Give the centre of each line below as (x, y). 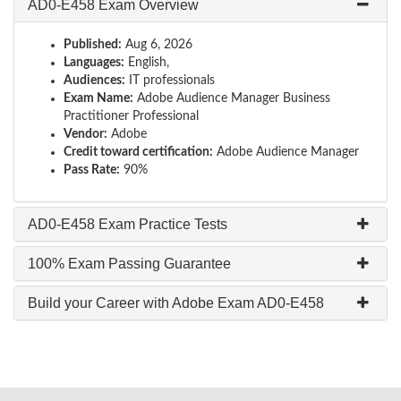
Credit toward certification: (138, 152)
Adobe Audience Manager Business (232, 98)
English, (147, 63)
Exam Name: (98, 98)
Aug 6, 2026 (157, 45)
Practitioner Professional (131, 116)
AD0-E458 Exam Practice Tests (128, 224)
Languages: (94, 63)
